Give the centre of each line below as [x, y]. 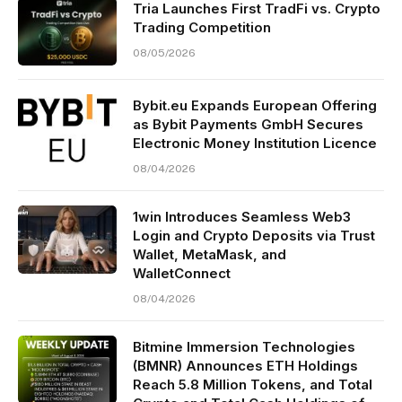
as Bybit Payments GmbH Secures [248, 124]
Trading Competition [202, 27]
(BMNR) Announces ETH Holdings [245, 365]
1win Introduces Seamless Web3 [242, 216]
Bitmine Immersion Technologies [244, 346]
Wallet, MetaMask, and [210, 254]
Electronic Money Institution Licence [255, 143]
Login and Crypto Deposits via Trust [254, 235]
